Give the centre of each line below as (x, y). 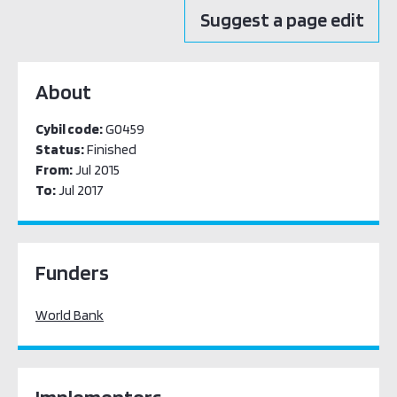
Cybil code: (69, 129)
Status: (60, 149)
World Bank (70, 315)
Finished (110, 149)
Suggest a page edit (282, 19)
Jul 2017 (80, 190)
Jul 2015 (96, 170)
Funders (72, 272)
